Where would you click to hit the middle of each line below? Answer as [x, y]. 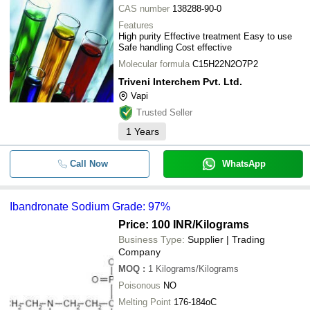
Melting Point [145, 302]
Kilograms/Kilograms [197, 269]
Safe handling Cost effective [175, 47]
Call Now [89, 164]
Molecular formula [154, 64]
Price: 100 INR [155, 225]
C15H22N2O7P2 [225, 64]
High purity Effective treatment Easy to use [205, 36]
